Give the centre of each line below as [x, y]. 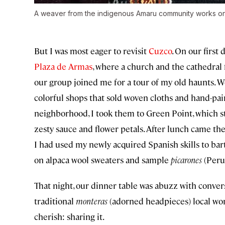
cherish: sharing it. [69, 217]
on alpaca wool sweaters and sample [102, 160]
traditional [55, 201]
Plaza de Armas [63, 67]
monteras [92, 201]
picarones [186, 160]
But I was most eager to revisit [91, 51]
